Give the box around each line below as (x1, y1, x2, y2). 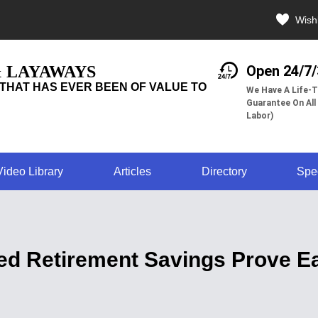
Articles (113, 165, 151, 177)
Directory (201, 165, 247, 177)
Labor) (246, 111, 273, 121)
